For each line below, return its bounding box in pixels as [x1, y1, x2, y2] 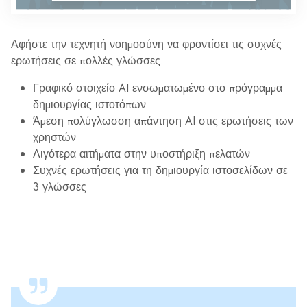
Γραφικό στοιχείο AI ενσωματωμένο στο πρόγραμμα [33, 79, 282, 96]
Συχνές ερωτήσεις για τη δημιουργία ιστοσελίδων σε [33, 162, 288, 178]
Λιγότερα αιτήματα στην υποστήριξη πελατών [33, 145, 250, 162]
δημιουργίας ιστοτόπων [33, 96, 146, 112]
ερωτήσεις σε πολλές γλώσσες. [11, 52, 164, 69]
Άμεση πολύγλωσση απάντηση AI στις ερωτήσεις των [33, 112, 293, 129]
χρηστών [33, 129, 76, 145]
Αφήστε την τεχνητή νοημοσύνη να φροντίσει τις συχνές [11, 36, 282, 52]
